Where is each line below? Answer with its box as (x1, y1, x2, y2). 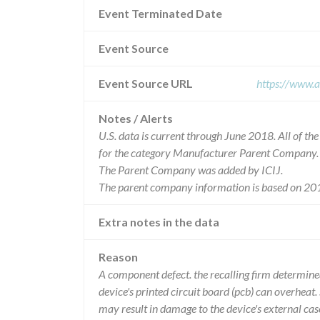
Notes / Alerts (99, 111, 173, 125)
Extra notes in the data (99, 215, 219, 229)
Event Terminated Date (99, 6, 222, 20)
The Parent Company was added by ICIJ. (99, 163, 283, 176)
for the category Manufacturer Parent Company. (99, 146, 319, 159)
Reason (99, 250, 138, 264)
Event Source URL (99, 76, 193, 90)
